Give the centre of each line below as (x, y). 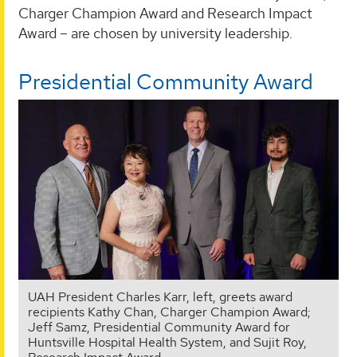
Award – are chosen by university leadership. (155, 33)
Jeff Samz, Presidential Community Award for (159, 327)
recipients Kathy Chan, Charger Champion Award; (169, 312)
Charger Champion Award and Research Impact (165, 13)
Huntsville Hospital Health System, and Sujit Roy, (167, 342)
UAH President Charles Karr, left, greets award (160, 296)
